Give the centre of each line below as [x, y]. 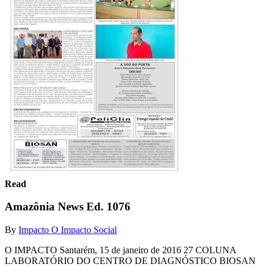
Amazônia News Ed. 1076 [68, 207]
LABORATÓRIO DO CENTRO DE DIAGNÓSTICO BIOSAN [130, 260]
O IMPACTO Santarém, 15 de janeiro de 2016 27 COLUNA [120, 250]
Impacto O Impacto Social [68, 229]
